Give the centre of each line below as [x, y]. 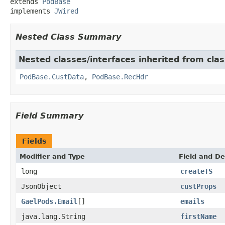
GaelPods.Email [49, 201]
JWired [66, 11]
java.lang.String [53, 216]
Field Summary [49, 116]
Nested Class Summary [68, 37]
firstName [198, 216]
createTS [196, 171]
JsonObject [41, 186]
